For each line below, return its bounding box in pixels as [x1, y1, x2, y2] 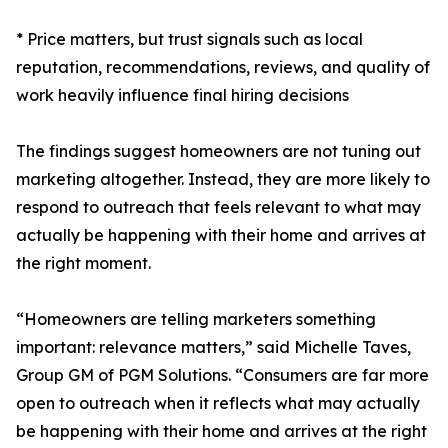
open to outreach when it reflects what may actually [16, 393, 420, 414]
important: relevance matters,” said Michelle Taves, [16, 337, 411, 358]
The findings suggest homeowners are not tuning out [16, 141, 421, 162]
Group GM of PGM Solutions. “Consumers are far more [16, 365, 429, 386]
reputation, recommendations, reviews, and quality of [16, 57, 430, 78]
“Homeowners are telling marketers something [16, 309, 376, 330]
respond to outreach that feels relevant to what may [16, 197, 421, 218]
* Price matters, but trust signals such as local [16, 29, 363, 50]
